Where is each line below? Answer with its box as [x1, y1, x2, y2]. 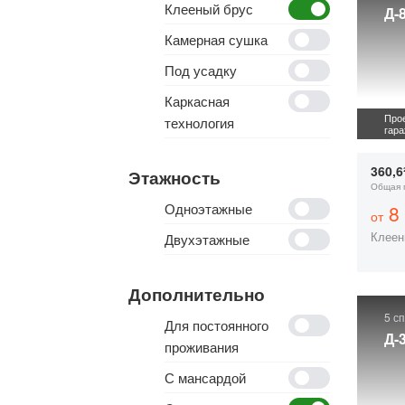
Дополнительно [128, 282, 265, 306]
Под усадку [165, 61, 237, 80]
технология [165, 113, 234, 132]
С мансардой [165, 368, 246, 387]
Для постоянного [165, 316, 268, 334]
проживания [165, 337, 239, 356]
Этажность [128, 165, 221, 190]
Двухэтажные [165, 230, 250, 249]
